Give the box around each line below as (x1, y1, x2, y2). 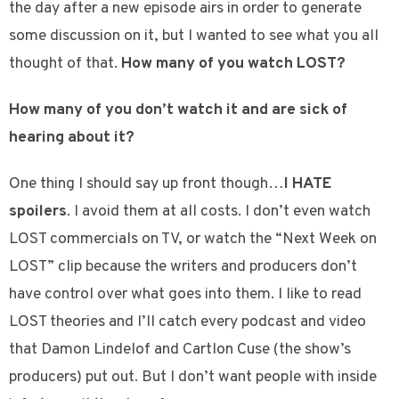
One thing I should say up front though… (9, 174, 284, 195)
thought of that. (9, 53, 121, 75)
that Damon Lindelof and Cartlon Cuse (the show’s (9, 339, 351, 361)
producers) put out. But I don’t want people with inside (9, 367, 377, 388)
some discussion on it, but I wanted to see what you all (9, 26, 379, 47)
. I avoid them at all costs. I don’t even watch (67, 201, 370, 223)
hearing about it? (9, 127, 134, 149)
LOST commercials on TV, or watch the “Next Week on (9, 229, 377, 250)
